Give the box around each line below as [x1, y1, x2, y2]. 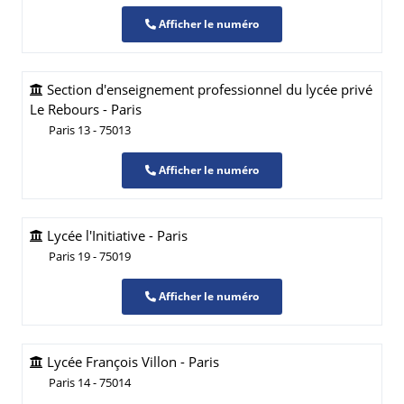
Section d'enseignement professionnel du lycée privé [43, 80, 372, 98]
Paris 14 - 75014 [49, 374, 131, 390]
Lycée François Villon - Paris [43, 353, 219, 371]
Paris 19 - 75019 [49, 248, 131, 264]
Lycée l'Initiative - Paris [43, 226, 188, 244]
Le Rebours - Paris [30, 100, 142, 118]
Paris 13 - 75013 [49, 122, 131, 138]
